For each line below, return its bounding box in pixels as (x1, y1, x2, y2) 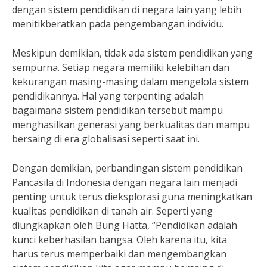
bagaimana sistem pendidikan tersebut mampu (12, 104, 223, 117)
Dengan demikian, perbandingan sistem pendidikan (12, 162, 243, 175)
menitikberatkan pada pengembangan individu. (12, 17, 223, 30)
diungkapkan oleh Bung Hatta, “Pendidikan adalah (12, 219, 237, 232)
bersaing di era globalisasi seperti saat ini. (12, 132, 200, 145)
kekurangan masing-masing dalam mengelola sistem (12, 75, 249, 88)
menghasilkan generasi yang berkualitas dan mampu (12, 118, 250, 131)
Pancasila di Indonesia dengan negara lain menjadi (12, 176, 237, 189)
